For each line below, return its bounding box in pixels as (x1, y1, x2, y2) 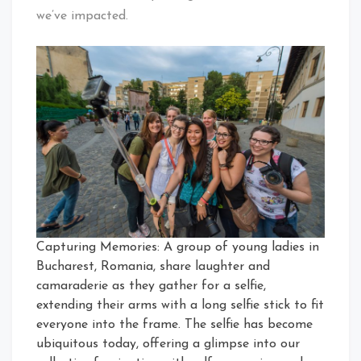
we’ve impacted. (36, 10, 128, 23)
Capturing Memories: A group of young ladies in (36, 241, 319, 255)
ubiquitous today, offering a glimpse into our (36, 338, 300, 351)
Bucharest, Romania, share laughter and (36, 260, 270, 274)
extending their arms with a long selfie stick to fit (36, 299, 324, 313)
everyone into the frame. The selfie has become (36, 318, 313, 332)
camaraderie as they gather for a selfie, (36, 280, 266, 293)
